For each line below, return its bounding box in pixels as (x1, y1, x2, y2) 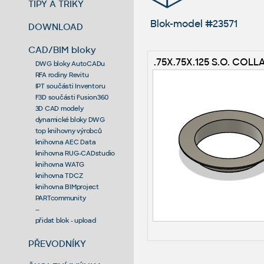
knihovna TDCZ (35, 171, 83, 180)
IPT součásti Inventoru (35, 81, 106, 90)
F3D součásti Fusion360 (35, 93, 109, 101)
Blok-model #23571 (150, 17, 237, 30)
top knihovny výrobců (35, 126, 102, 135)
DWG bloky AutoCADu (35, 59, 105, 68)
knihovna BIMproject (35, 182, 99, 191)
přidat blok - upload (35, 216, 96, 225)
